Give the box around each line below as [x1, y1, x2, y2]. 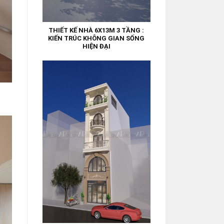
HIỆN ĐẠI [82, 42, 110, 50]
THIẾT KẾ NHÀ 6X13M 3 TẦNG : [48, 26, 144, 34]
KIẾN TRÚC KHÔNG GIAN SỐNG [48, 34, 145, 42]
